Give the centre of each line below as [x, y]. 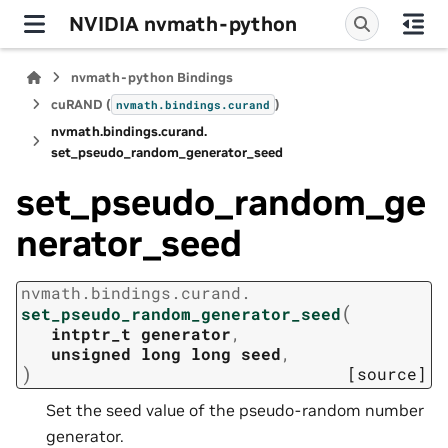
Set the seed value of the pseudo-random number [235, 409]
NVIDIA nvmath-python [183, 23]
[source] [387, 374]
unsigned [91, 354]
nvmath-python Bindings [152, 77]
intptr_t [91, 334]
